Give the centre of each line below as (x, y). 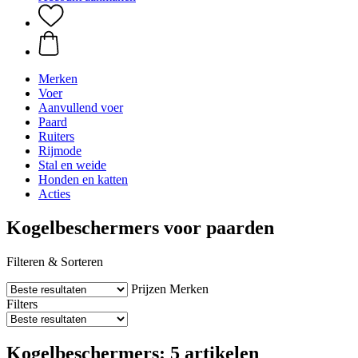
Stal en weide (72, 165)
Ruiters (56, 136)
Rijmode (60, 151)
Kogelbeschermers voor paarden (140, 227)
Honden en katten (83, 179)
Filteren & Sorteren (55, 261)
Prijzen (149, 288)
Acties (54, 194)
